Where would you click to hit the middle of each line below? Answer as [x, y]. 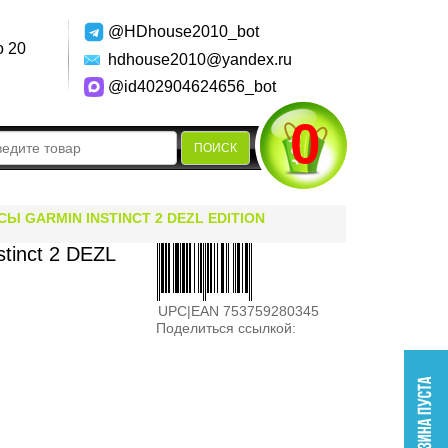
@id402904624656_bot [191, 86]
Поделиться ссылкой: [226, 328]
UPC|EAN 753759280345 [239, 311]
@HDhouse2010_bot [183, 31]
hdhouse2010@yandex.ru [199, 59]
